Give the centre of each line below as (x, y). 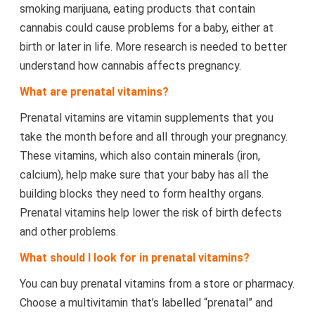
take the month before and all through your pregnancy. (153, 137)
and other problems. (69, 232)
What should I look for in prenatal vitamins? (134, 258)
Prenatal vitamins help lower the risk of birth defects (150, 213)
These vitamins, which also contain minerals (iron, (140, 156)
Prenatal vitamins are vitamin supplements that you (146, 118)
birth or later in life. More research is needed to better (153, 47)
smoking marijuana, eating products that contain (137, 9)
